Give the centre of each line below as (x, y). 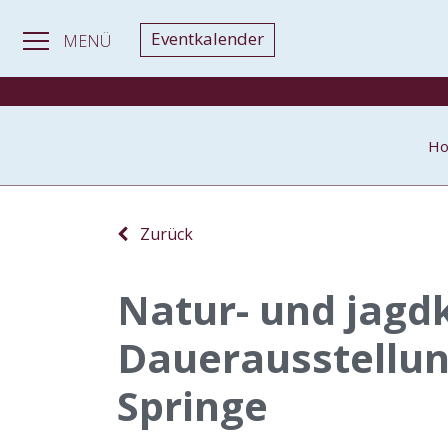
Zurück (160, 234)
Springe (192, 405)
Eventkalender (207, 38)
